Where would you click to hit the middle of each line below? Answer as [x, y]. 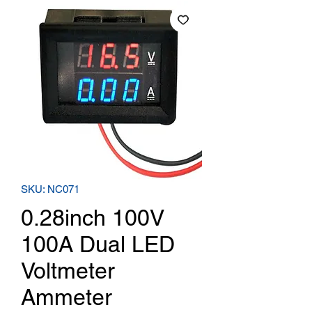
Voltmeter [68, 270]
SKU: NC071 [50, 189]
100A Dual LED [98, 244]
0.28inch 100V [93, 217]
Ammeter [67, 297]
